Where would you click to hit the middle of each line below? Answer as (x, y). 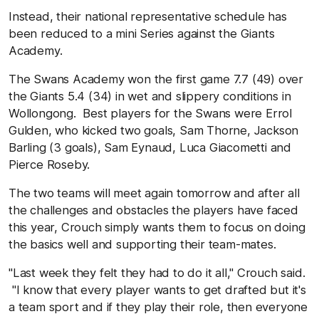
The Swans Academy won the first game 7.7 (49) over (156, 79)
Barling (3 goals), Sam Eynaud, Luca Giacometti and (150, 147)
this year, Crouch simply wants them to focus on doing (157, 227)
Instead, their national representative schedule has (148, 16)
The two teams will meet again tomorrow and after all (154, 193)
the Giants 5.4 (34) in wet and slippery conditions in (150, 96)
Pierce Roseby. (49, 164)
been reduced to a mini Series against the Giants (142, 33)
